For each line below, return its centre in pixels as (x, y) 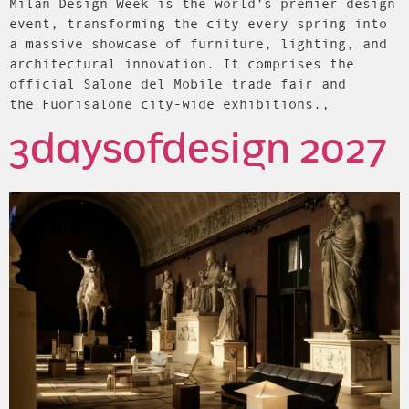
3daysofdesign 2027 (198, 151)
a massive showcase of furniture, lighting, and (198, 44)
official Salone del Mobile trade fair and (178, 84)
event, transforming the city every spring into (198, 24)
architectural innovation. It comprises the (182, 64)
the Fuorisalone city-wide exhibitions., (169, 104)
